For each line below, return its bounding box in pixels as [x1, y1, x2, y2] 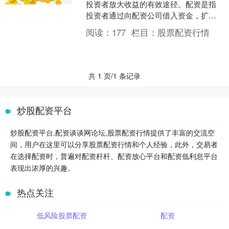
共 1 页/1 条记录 [88, 71, 141, 81]
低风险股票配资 [36, 210, 87, 220]
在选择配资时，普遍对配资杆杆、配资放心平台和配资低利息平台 [10, 151, 218, 161]
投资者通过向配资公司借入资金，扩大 [86, 10, 217, 20]
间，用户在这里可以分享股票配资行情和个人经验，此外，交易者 [10, 139, 218, 149]
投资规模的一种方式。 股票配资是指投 [86, 21, 219, 32]
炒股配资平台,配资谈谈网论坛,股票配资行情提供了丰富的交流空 [10, 127, 215, 138]
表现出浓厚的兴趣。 [10, 163, 75, 173]
